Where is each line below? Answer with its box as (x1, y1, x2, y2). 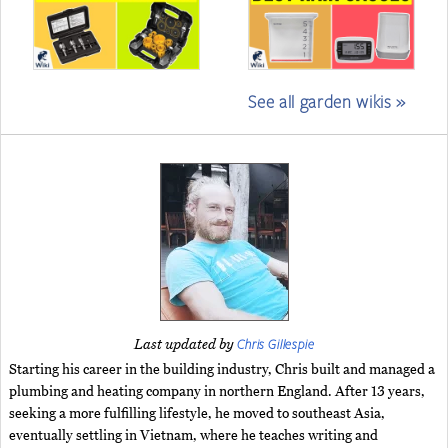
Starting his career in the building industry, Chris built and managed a (9, 362, 435, 379)
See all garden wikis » (248, 90, 406, 113)
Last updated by (133, 337, 237, 354)
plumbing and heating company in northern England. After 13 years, (9, 384, 425, 401)
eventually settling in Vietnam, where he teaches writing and (9, 428, 378, 445)
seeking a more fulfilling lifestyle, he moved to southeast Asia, (9, 406, 385, 423)
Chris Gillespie (236, 336, 315, 353)
